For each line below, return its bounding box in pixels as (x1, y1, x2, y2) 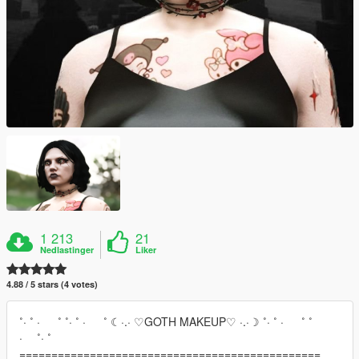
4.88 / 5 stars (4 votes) (6, 278, 98, 291)
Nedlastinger (40, 244, 95, 256)
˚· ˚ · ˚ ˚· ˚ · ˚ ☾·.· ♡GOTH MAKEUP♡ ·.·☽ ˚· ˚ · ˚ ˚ (19, 313, 327, 330)
